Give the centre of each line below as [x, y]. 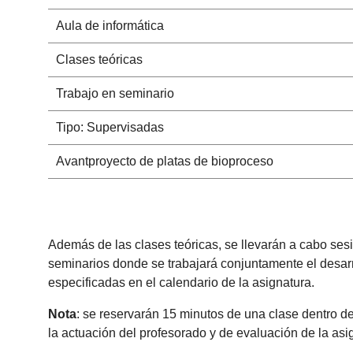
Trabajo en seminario [115, 94]
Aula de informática [110, 26]
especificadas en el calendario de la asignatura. [182, 283]
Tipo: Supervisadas [110, 128]
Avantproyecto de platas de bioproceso [164, 162]
